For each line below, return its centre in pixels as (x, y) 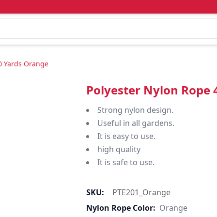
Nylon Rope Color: (121, 208)
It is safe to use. (126, 162)
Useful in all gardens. (136, 123)
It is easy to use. (126, 136)
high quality (119, 149)
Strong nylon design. (135, 110)
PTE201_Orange (141, 192)
